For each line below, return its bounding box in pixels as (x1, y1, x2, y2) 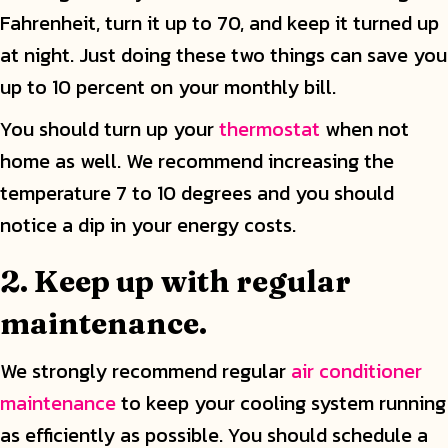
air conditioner (291, 356, 422, 387)
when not (320, 114, 409, 145)
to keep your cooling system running (116, 388, 446, 419)
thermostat (219, 114, 320, 145)
